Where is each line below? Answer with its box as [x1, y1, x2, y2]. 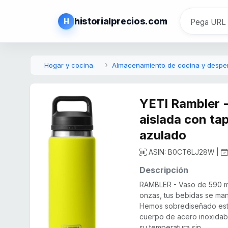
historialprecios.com [74, 16, 167, 27]
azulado [139, 128, 187, 143]
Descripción [139, 165, 189, 176]
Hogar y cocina [44, 61, 93, 70]
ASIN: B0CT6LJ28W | [147, 148, 221, 157]
